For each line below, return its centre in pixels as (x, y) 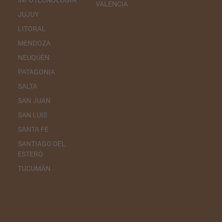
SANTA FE (33, 130)
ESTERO (30, 154)
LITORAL (31, 29)
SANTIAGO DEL (41, 144)
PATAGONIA (36, 72)
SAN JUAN (34, 101)
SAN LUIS (32, 115)
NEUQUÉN (33, 58)
